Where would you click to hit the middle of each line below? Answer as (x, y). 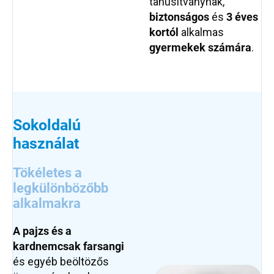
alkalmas (201, 32)
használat (46, 144)
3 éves (242, 17)
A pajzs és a (42, 231)
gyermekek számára (200, 48)
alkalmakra (47, 204)
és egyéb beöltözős (61, 262)
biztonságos (180, 17)
